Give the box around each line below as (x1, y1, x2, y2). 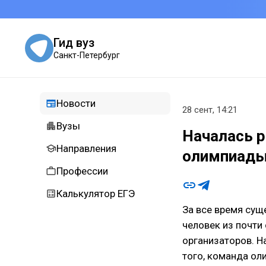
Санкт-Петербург (53, 50, 120, 60)
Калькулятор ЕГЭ (56, 188, 135, 199)
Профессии (56, 165, 108, 177)
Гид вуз (53, 35, 94, 50)
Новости (56, 97, 96, 109)
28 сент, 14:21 (182, 104, 237, 115)
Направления (56, 142, 116, 154)
